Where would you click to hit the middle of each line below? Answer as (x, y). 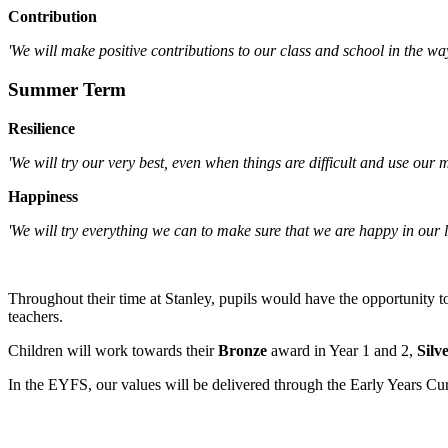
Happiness (43, 196)
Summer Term (67, 90)
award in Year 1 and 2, (342, 350)
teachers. (37, 316)
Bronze (242, 350)
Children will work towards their (113, 350)
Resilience (41, 128)
